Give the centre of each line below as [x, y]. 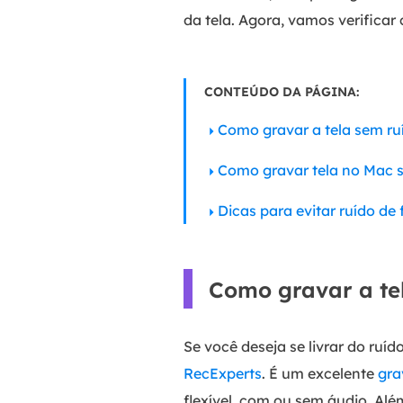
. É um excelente [320, 373]
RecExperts [223, 373]
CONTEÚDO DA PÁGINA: [282, 92]
